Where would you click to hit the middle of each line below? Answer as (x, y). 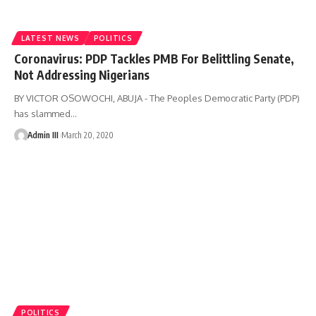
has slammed (42, 113)
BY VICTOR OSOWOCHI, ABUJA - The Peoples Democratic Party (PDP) (157, 98)
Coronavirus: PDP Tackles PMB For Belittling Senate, (154, 58)
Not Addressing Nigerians (82, 74)
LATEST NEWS (50, 38)
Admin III (43, 135)
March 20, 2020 (87, 135)
